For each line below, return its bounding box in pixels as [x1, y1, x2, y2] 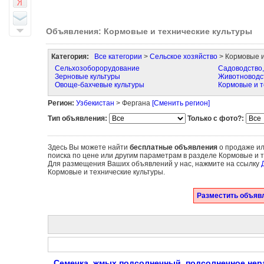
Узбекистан [75, 99, 114, 107]
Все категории [94, 52, 142, 61]
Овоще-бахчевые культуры [54, 81, 144, 89]
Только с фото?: [187, 114, 244, 123]
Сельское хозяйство [149, 52, 217, 61]
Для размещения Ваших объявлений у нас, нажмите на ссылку [47, 160, 261, 168]
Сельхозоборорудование [54, 64, 140, 72]
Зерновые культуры [54, 72, 120, 81]
